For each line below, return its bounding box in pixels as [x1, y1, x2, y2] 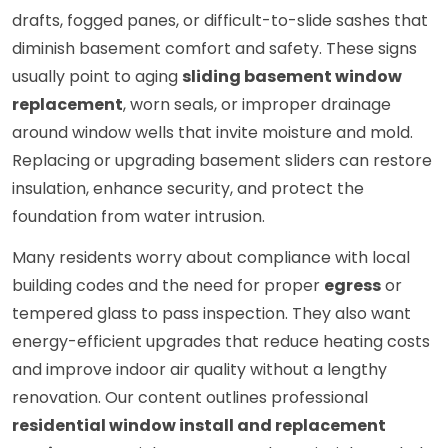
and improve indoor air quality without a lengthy [12, 358, 387, 382]
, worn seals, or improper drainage [123, 93, 391, 117]
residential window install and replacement [12, 414, 386, 438]
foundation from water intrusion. [12, 205, 265, 229]
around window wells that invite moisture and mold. [12, 121, 413, 145]
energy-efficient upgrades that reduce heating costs [12, 330, 430, 354]
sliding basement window [182, 65, 402, 89]
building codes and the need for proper [12, 274, 324, 298]
